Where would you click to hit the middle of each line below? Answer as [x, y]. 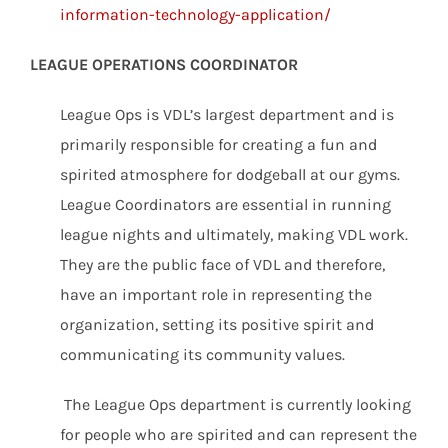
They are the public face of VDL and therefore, [222, 264]
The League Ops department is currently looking [235, 404]
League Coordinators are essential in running [225, 204]
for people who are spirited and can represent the [238, 434]
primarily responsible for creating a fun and [218, 144]
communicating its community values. [202, 354]
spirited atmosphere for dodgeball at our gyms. [230, 174]
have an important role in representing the [216, 294]
